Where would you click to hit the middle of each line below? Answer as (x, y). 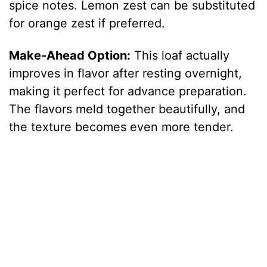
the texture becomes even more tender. (122, 127)
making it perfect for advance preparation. (128, 91)
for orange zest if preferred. (87, 23)
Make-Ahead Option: (70, 55)
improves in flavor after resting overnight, (126, 73)
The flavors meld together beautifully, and (127, 109)
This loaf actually (180, 55)
